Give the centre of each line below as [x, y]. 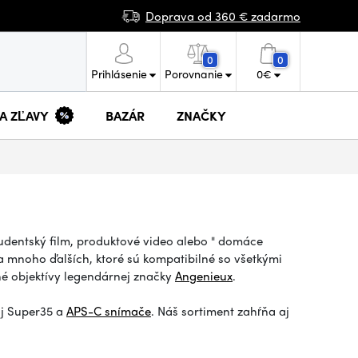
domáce [241, 241]
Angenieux [204, 276]
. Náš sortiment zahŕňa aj [220, 311]
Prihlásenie [119, 74]
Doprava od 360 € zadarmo [223, 16]
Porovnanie [194, 74]
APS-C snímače [109, 311]
